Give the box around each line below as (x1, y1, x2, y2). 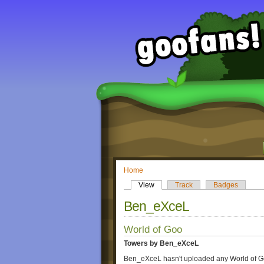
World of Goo (124, 224, 182, 235)
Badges (213, 181, 238, 189)
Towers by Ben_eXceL (124, 239, 199, 247)
